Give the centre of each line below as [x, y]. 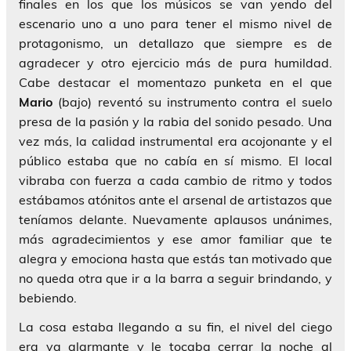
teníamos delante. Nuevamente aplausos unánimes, [175, 220]
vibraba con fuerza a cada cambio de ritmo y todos [175, 181]
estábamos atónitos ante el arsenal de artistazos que [175, 200]
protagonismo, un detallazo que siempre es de [175, 43]
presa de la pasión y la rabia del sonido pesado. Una [175, 122]
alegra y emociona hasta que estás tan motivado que [175, 259]
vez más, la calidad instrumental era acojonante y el [175, 141]
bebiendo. [48, 298]
